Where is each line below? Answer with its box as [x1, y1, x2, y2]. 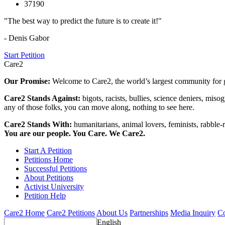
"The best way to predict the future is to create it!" [4, 16, 162, 25]
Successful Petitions [24, 164, 87, 173]
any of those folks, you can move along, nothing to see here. [4, 102, 194, 111]
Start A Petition [24, 146, 72, 155]
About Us [96, 208, 128, 217]
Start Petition [4, 50, 45, 59]
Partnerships [130, 208, 168, 217]
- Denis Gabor [4, 33, 49, 42]
